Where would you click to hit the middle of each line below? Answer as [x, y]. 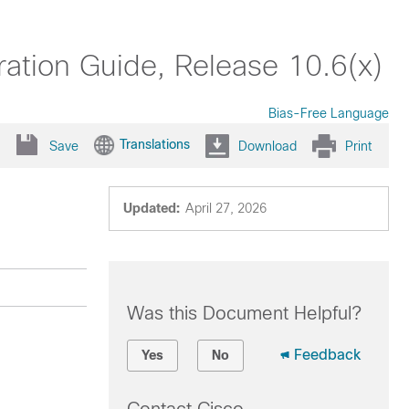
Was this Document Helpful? [244, 313]
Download [267, 146]
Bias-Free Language [329, 113]
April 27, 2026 [225, 208]
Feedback [327, 355]
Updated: [151, 208]
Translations [155, 144]
